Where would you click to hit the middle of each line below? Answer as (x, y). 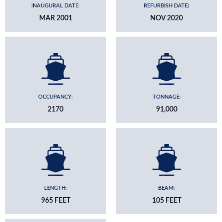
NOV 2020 (166, 18)
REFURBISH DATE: (166, 5)
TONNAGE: (166, 97)
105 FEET (166, 200)
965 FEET (55, 200)
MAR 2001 (55, 18)
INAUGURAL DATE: (55, 5)
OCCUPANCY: (55, 97)
